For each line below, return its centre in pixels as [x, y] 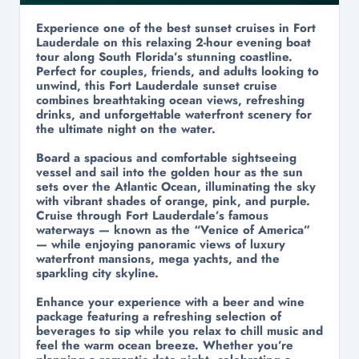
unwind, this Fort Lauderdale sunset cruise [157, 86]
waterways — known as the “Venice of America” [173, 230]
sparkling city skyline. [97, 273]
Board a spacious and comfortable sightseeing [166, 158]
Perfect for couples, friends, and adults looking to [177, 71]
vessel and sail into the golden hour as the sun [169, 172]
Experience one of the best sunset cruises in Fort [176, 28]
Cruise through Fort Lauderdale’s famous [152, 216]
